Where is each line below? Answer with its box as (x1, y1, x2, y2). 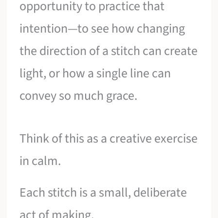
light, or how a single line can (19, 64, 171, 83)
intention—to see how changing (19, 19, 185, 38)
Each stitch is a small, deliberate (19, 183, 187, 202)
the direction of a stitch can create (19, 42, 198, 60)
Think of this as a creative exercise (19, 129, 198, 147)
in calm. (19, 151, 61, 170)
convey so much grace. (19, 87, 138, 105)
